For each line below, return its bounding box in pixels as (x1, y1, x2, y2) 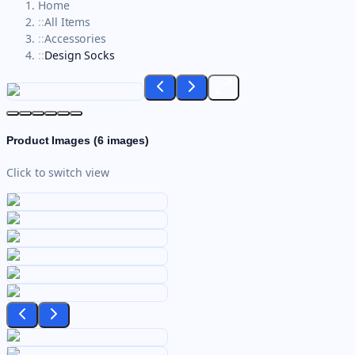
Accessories (44, 31, 107, 47)
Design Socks (44, 48, 116, 63)
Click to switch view (6, 164, 109, 180)
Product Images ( (6, 134, 97, 147)
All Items (44, 14, 91, 30)
